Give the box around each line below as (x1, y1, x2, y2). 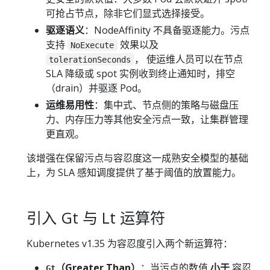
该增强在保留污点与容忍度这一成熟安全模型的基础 (27, 151, 248, 165)
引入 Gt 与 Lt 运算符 (27, 207, 165, 228)
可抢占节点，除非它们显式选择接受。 (46, 6, 210, 20)
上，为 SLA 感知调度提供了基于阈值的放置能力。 (27, 165, 241, 179)
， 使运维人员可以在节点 (134, 52, 243, 66)
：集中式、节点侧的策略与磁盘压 (94, 98, 239, 111)
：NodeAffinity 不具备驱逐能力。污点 (84, 23, 250, 37)
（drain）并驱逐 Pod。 (46, 81, 147, 95)
